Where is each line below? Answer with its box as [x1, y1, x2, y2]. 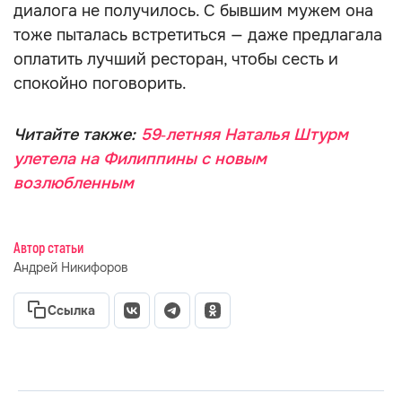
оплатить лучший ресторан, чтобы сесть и [13, 49, 338, 69]
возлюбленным [13, 173, 134, 193]
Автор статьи [13, 240, 83, 258]
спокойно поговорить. [13, 74, 187, 93]
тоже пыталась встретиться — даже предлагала [13, 25, 382, 45]
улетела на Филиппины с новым [13, 149, 267, 169]
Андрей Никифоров [13, 259, 128, 275]
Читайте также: [13, 125, 141, 144]
